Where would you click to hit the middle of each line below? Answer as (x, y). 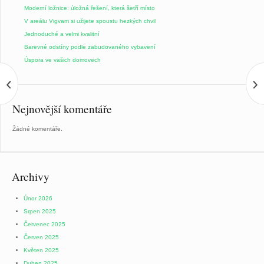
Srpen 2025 (40, 211)
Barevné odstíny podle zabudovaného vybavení (90, 47)
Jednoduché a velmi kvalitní (62, 34)
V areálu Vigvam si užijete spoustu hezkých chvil (90, 21)
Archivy (31, 176)
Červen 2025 (41, 237)
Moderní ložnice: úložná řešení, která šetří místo (90, 8)
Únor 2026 (38, 198)
